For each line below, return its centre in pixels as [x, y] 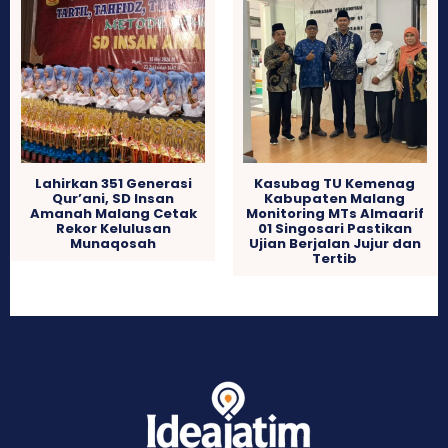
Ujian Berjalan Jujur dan [334, 243]
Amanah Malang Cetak [113, 213]
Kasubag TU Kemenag [335, 183]
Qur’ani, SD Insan [113, 198]
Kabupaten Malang [335, 198]
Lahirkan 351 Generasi [113, 183]
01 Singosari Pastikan [334, 228]
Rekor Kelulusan [113, 228]
